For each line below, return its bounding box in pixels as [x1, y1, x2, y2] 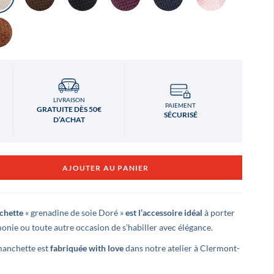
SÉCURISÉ [163, 109, 198, 119]
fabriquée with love [50, 243, 124, 253]
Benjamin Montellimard [147, 253, 247, 265]
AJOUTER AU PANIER [62, 163, 149, 172]
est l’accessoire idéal [125, 207, 202, 218]
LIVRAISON [53, 96, 85, 103]
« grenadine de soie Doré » [23, 207, 125, 218]
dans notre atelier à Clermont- [123, 243, 240, 253]
